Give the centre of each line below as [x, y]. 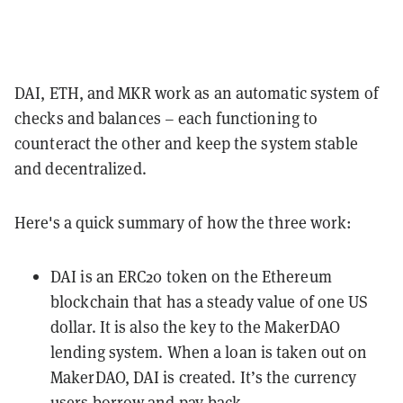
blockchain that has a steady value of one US [210, 301]
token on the [212, 276]
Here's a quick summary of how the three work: [184, 222]
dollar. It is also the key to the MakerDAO [196, 326]
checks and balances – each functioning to [166, 117]
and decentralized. [81, 168]
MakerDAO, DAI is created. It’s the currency [204, 376]
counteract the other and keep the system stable [186, 143]
